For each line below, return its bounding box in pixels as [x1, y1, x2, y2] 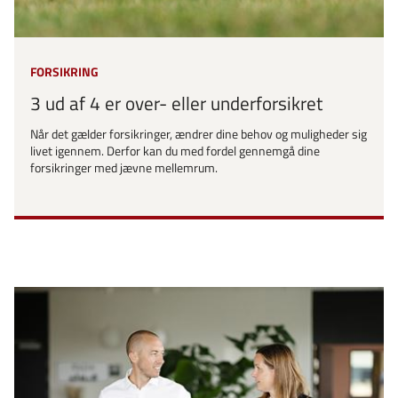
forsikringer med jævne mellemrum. [30, 157, 218, 178]
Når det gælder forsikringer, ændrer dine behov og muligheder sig [30, 123, 367, 144]
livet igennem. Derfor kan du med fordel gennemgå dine [30, 140, 320, 161]
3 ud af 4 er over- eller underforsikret [30, 89, 322, 118]
